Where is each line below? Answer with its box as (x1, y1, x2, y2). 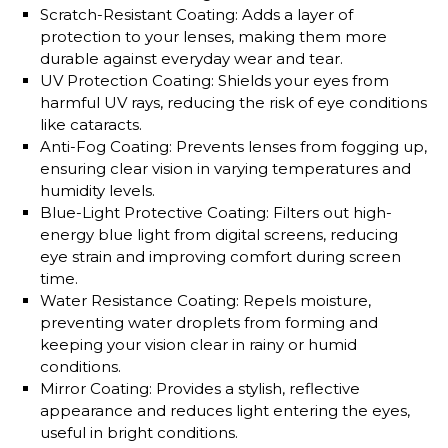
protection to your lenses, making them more (40, 27, 387, 47)
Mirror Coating (40, 379, 149, 399)
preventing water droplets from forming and (40, 313, 378, 333)
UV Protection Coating (40, 71, 211, 91)
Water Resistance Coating (40, 291, 236, 311)
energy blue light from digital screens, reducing (40, 225, 398, 245)
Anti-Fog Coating (40, 137, 169, 157)
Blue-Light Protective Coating (40, 203, 266, 223)
